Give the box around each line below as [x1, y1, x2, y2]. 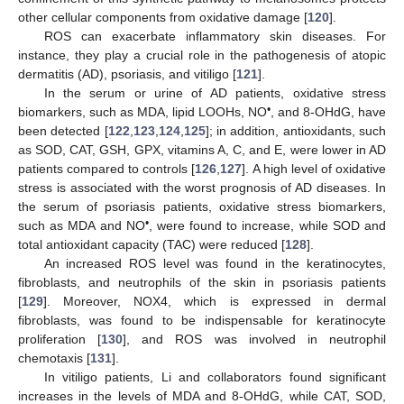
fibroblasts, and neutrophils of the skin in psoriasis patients [18, 274, 386, 289]
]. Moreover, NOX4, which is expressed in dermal [43, 293, 386, 308]
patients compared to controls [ [18, 161, 196, 176]
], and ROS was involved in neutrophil [123, 331, 387, 346]
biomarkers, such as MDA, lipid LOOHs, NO [18, 104, 267, 119]
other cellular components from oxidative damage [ [18, 9, 308, 24]
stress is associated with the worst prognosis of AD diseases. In [18, 179, 386, 195]
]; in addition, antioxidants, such [205, 123, 387, 138]
